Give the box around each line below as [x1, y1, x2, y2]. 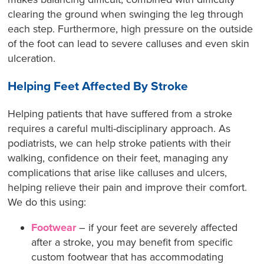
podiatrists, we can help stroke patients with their [8, 137, 232, 150]
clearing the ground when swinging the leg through [8, 8, 244, 21]
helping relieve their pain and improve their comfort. [8, 181, 247, 194]
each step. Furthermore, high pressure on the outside [8, 22, 253, 36]
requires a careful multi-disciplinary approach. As [8, 122, 231, 136]
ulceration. [8, 52, 56, 65]
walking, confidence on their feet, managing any [8, 151, 229, 165]
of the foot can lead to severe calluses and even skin [8, 37, 250, 51]
